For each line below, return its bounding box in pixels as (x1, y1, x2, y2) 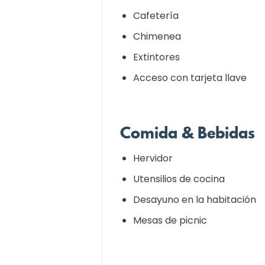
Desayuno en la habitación (133, 193, 256, 206)
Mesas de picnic (133, 214, 207, 227)
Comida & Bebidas (120, 122, 255, 144)
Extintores (133, 50, 180, 64)
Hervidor (133, 151, 173, 165)
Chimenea (133, 30, 181, 43)
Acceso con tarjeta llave (133, 71, 247, 85)
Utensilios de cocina (133, 172, 225, 186)
